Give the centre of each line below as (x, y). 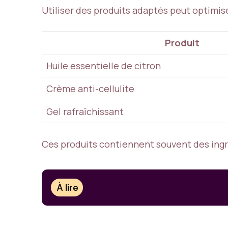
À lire (68, 188)
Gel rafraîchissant (85, 111)
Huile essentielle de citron (104, 65)
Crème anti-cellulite (90, 88)
